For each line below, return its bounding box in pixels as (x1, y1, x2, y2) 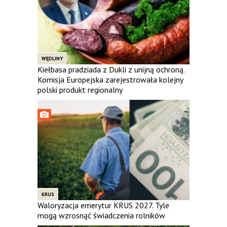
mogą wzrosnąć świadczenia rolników (37, 210, 165, 220)
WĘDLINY (42, 55, 63, 62)
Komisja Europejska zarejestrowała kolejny (37, 74, 183, 85)
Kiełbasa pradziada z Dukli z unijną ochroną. (37, 64, 184, 74)
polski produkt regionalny (37, 84, 123, 95)
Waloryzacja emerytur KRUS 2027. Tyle (37, 200, 169, 210)
